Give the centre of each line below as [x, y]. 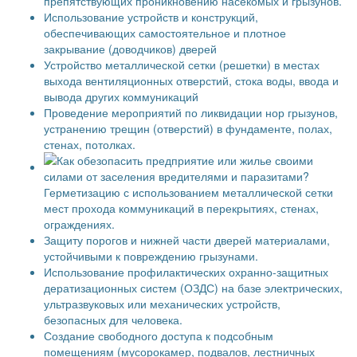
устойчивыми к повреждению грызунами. [151, 256]
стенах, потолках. [90, 144]
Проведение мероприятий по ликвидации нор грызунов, [191, 112]
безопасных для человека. [113, 320]
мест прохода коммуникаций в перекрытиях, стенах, [181, 208]
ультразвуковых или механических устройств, [162, 304]
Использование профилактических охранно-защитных [186, 272]
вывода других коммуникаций [121, 96]
